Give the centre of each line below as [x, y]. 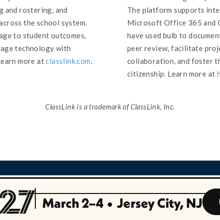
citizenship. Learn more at [172, 74]
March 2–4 [74, 203]
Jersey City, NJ [159, 203]
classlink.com [68, 61]
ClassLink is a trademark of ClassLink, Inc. [110, 107]
